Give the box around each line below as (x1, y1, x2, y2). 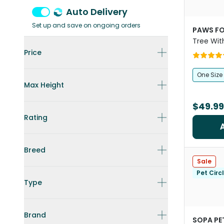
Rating (24, 112, 47, 122)
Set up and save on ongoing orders (32, 21, 140, 29)
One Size (197, 70, 222, 79)
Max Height (24, 80, 64, 90)
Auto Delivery (66, 5, 127, 18)
